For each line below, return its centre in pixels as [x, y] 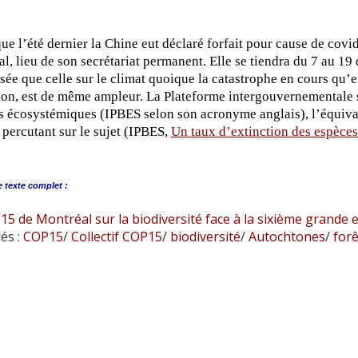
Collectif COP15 [115, 236]
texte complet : [36, 185]
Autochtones [285, 236]
